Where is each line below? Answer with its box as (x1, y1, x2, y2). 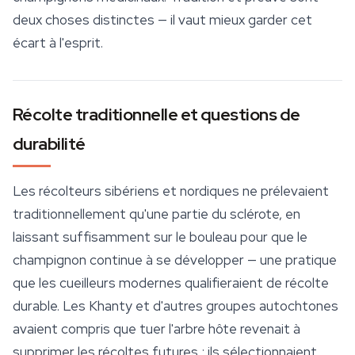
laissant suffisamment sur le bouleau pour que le (13, 228, 307, 246)
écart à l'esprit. (13, 34, 103, 52)
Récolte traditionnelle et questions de (13, 103, 300, 127)
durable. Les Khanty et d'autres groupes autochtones (13, 297, 338, 315)
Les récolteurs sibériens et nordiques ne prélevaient (13, 182, 329, 200)
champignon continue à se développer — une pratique (13, 251, 337, 269)
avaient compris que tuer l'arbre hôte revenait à (13, 320, 300, 338)
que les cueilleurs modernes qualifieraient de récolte (13, 274, 329, 292)
